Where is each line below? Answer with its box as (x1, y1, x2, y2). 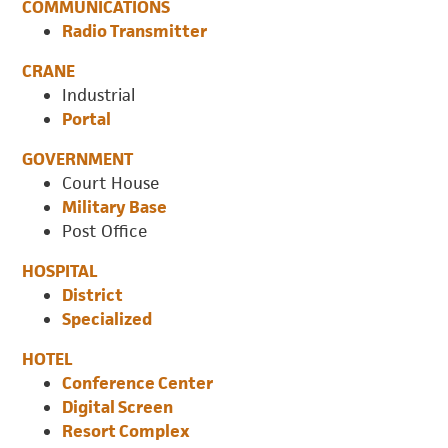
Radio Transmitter (62, 19, 208, 42)
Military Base (62, 195, 168, 218)
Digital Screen (62, 395, 174, 418)
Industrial (62, 83, 136, 106)
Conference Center (62, 371, 214, 394)
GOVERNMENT (22, 147, 134, 170)
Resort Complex (62, 419, 191, 442)
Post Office (62, 219, 149, 242)
